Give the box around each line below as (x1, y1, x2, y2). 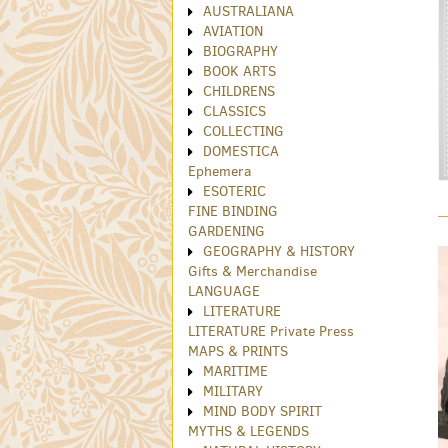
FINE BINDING (188, 202, 278, 222)
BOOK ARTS (203, 62, 276, 82)
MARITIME (203, 362, 268, 382)
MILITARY (203, 382, 263, 402)
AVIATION (203, 22, 263, 42)
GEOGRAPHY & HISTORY (203, 242, 355, 262)
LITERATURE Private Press (188, 322, 354, 342)
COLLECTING (203, 122, 284, 142)
